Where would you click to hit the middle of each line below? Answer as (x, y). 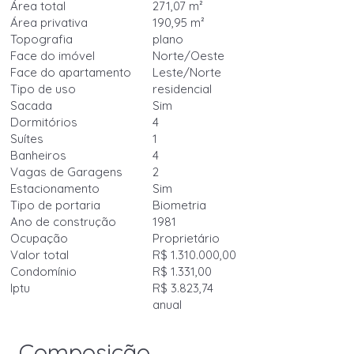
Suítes (27, 139)
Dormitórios (44, 122)
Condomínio (44, 271)
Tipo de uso (43, 89)
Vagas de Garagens (67, 172)
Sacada (32, 105)
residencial (183, 89)
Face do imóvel (53, 56)
